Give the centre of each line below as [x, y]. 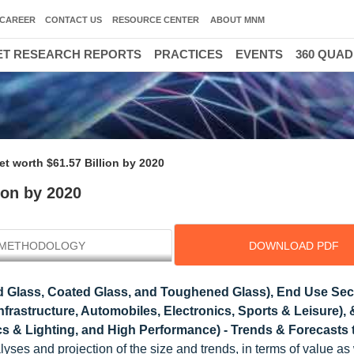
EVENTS [259, 54]
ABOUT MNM [237, 20]
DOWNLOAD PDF [294, 246]
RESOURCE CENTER [156, 20]
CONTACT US [73, 20]
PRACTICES [188, 54]
